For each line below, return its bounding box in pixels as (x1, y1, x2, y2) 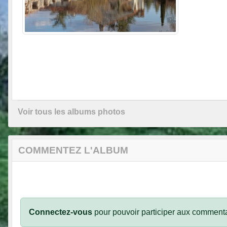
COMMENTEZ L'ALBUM (18, 145, 128, 156)
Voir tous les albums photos (18, 107, 125, 117)
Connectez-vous (29, 208, 92, 217)
